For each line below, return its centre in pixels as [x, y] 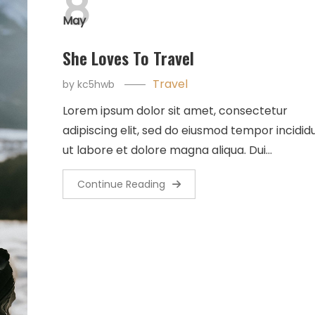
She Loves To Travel [128, 57]
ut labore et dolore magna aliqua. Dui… [167, 150]
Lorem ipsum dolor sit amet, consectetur [175, 110]
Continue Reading [121, 184]
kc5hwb [96, 84]
